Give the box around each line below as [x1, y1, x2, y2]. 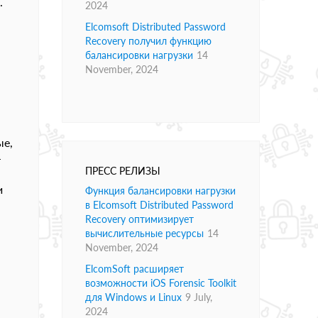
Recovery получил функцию [85, 35, 212, 48]
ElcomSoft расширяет [85, 263, 184, 275]
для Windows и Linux [85, 291, 182, 304]
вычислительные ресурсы [85, 227, 204, 240]
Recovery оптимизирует [85, 213, 194, 226]
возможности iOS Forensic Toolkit [85, 277, 236, 290]
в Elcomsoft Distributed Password [85, 199, 234, 212]
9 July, [185, 291, 212, 304]
